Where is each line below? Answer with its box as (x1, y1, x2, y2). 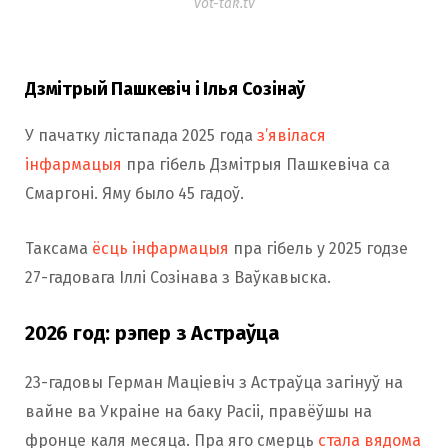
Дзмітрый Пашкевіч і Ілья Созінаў (25, 77, 306, 100)
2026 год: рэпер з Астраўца (25, 320, 280, 345)
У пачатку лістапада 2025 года (25, 125, 257, 145)
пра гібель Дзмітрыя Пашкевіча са (122, 154, 390, 174)
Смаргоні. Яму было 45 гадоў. (25, 183, 244, 203)
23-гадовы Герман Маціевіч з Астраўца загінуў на (25, 372, 403, 392)
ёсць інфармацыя (92, 238, 229, 258)
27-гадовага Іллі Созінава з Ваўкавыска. (25, 267, 331, 287)
